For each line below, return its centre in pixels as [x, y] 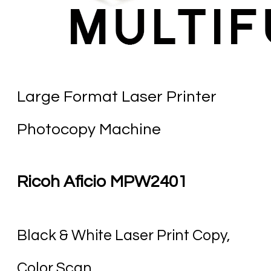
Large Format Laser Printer [117, 97]
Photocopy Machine [89, 130]
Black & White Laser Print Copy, [124, 235]
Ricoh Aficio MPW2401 [102, 182]
